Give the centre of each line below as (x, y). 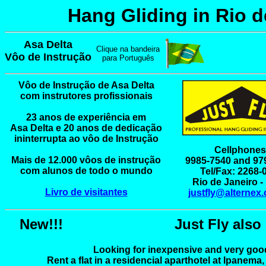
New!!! (41, 224)
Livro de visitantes (86, 192)
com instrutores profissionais (86, 96)
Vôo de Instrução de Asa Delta (86, 85)
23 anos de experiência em (86, 117)
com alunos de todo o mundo (86, 171)
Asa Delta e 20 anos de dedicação (86, 128)
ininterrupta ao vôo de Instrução (86, 139)
